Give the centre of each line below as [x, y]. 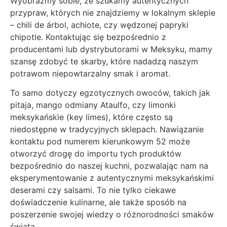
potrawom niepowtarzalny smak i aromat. [90, 73]
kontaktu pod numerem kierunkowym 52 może [100, 142]
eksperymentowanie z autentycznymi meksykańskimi [112, 178]
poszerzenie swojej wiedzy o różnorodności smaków [112, 215]
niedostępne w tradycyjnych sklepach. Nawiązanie [107, 129]
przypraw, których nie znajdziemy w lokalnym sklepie [113, 12]
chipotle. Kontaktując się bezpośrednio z [88, 37]
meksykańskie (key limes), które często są [91, 117]
